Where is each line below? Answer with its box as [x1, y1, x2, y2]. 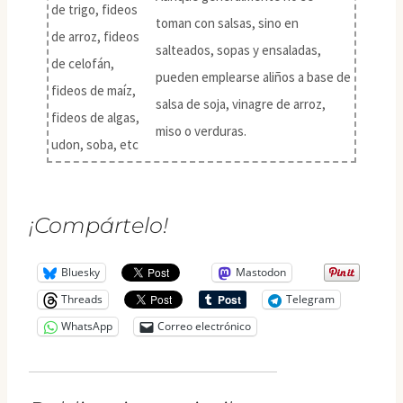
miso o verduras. [156, 121, 246, 139]
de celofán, [51, 54, 114, 72]
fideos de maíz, [51, 81, 136, 99]
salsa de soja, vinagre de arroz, [156, 94, 326, 112]
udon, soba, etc [51, 135, 139, 153]
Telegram [286, 291, 335, 308]
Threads [61, 291, 103, 308]
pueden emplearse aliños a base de [156, 67, 351, 85]
